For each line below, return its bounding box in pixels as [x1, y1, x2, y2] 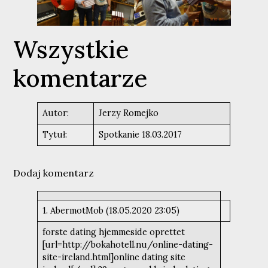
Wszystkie [13, 33, 129, 65]
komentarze [13, 62, 148, 93]
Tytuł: [42, 129, 69, 140]
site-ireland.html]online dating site [42, 251, 185, 263]
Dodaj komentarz [13, 166, 95, 179]
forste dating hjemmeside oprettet [42, 226, 185, 237]
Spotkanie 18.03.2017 [98, 129, 182, 140]
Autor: [42, 107, 71, 118]
